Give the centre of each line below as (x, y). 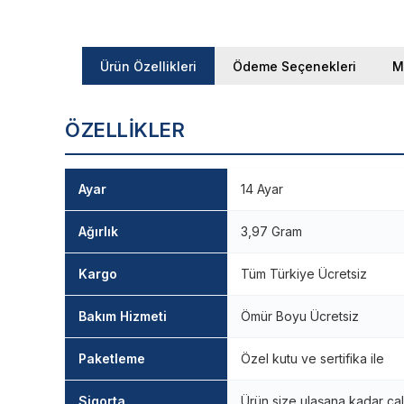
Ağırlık (98, 232)
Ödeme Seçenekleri (294, 66)
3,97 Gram (271, 232)
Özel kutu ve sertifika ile (312, 359)
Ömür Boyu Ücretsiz (300, 317)
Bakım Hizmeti (123, 317)
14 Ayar (262, 189)
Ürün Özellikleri (148, 66)
